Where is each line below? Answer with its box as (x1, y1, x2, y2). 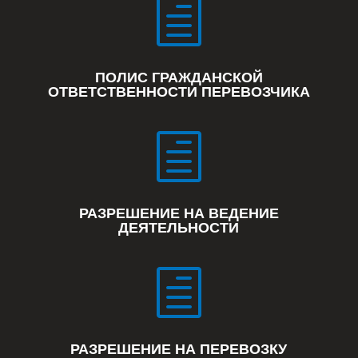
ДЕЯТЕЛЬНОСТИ (118, 220, 240, 236)
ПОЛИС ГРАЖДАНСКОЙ (94, 70, 263, 86)
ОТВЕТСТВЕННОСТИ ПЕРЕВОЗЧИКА (47, 84, 310, 100)
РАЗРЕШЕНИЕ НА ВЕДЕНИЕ (78, 205, 279, 221)
